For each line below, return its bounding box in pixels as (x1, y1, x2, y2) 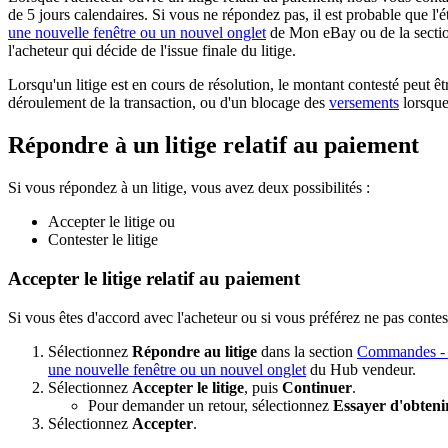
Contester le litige (48, 231, 158, 249)
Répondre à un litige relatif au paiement (8, 132, 419, 159)
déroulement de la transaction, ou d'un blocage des (8, 94, 329, 112)
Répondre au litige (132, 342, 257, 360)
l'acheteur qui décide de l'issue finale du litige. (8, 42, 296, 60)
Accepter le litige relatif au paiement (8, 267, 300, 289)
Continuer (282, 378, 352, 396)
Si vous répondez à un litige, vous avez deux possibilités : (8, 179, 370, 197)
